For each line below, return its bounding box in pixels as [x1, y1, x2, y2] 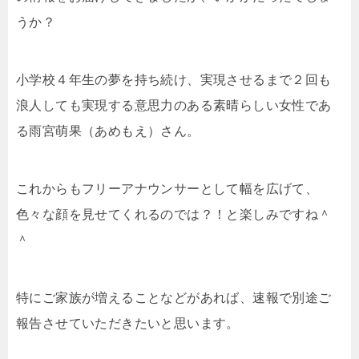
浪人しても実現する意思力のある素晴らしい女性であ [16, 99, 332, 112]
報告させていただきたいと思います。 [16, 317, 240, 330]
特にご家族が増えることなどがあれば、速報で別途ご [16, 291, 332, 305]
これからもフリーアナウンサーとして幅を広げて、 [16, 182, 319, 196]
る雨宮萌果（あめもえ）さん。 [16, 124, 200, 138]
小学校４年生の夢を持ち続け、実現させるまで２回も [16, 73, 332, 87]
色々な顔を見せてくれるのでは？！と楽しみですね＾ [16, 208, 332, 221]
